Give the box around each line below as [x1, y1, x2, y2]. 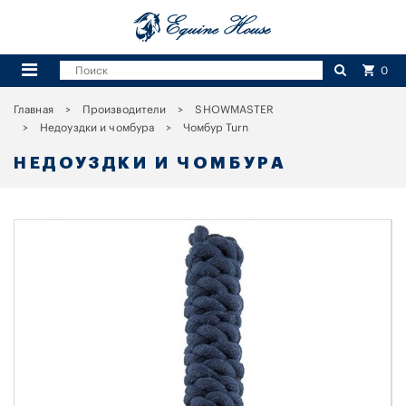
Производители [82, 103, 167, 115]
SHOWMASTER [195, 103, 275, 115]
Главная [14, 103, 53, 115]
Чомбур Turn [183, 121, 249, 133]
